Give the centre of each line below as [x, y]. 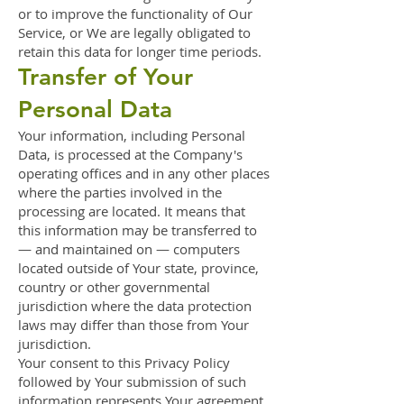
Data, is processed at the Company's [130, 154]
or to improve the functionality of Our [135, 14]
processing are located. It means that [132, 211]
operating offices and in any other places [144, 173]
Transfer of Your [106, 77]
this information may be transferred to [138, 230]
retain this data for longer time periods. [140, 51]
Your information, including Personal [132, 135]
